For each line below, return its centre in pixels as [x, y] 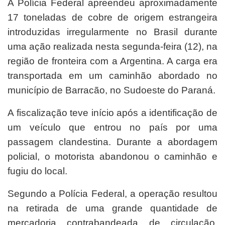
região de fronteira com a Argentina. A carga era [113, 61]
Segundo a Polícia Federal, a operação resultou [113, 194]
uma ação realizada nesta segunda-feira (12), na [113, 47]
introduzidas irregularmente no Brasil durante [113, 32]
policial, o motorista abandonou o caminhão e [113, 157]
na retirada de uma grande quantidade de [113, 208]
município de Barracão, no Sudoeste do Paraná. [111, 90]
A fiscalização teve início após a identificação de [113, 113]
